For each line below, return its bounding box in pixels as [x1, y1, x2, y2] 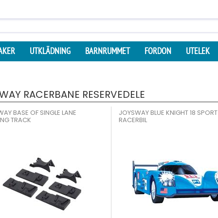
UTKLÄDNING [30, 45, 71, 56]
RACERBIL [118, 115, 147, 125]
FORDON [145, 45, 171, 56]
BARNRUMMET [85, 45, 130, 56]
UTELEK [186, 45, 210, 56]
